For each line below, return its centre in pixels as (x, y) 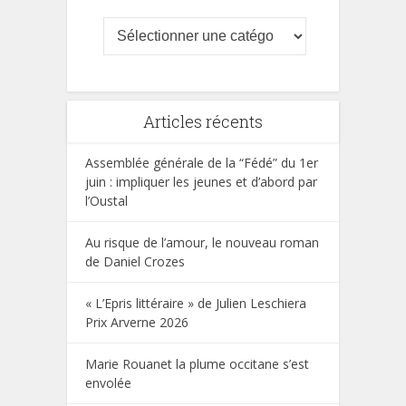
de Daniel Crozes (135, 262)
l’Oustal (106, 201)
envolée (108, 383)
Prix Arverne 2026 (137, 323)
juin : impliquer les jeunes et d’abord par (201, 182)
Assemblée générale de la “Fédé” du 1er (202, 163)
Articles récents (203, 122)
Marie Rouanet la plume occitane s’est (197, 364)
